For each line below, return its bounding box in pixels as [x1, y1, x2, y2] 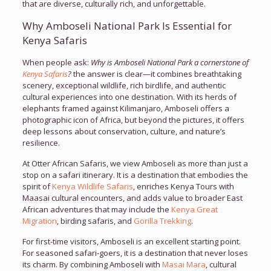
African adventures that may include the [22, 204, 171, 215]
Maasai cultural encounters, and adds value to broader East [22, 192, 243, 203]
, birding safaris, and [56, 215, 134, 226]
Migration [22, 215, 57, 226]
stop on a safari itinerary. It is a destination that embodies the [22, 169, 248, 180]
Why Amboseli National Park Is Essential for [22, 19, 232, 33]
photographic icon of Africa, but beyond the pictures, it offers [22, 114, 244, 125]
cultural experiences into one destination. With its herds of [22, 91, 237, 102]
